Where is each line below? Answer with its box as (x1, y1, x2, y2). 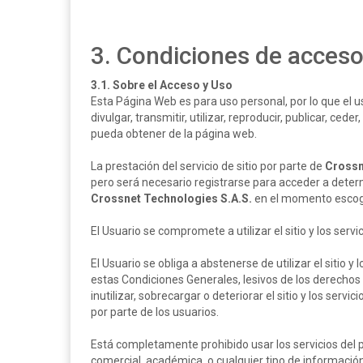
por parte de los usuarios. (91, 305, 219, 318)
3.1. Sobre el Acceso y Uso (91, 79, 233, 92)
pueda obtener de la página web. (91, 127, 257, 140)
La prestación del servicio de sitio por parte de (91, 160, 325, 173)
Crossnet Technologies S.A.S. (91, 192, 252, 205)
